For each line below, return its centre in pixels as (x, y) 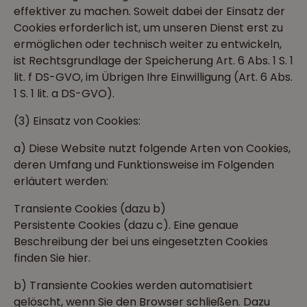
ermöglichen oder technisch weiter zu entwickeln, (148, 44)
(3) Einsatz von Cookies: (77, 121)
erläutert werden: (61, 181)
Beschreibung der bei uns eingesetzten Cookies (141, 242)
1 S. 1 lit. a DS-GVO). (64, 94)
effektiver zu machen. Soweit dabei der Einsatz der (149, 11)
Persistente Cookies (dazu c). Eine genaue (126, 225)
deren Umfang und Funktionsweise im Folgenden (144, 165)
